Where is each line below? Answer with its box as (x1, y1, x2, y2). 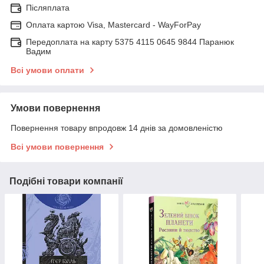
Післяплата (26, 3, 70, 13)
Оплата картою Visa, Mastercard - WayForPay (26, 20, 201, 30)
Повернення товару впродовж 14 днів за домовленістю (11, 123, 223, 133)
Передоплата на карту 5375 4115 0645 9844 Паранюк (26, 37, 234, 47)
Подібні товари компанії (9, 176, 123, 187)
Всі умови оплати (11, 65, 84, 75)
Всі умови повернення (11, 142, 104, 152)
